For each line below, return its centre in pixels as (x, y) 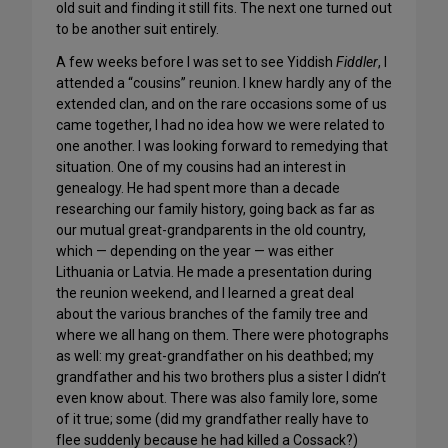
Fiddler (357, 62)
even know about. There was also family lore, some (217, 398)
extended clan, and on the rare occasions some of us (221, 104)
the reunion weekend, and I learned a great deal (205, 293)
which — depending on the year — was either (195, 251)
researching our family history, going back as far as (215, 209)
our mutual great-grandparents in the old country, (211, 230)
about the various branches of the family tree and (212, 314)
